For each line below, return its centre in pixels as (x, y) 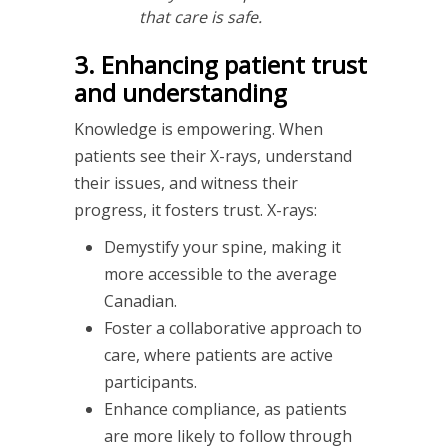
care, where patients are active (218, 354)
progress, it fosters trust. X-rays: (195, 209)
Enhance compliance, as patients (225, 408)
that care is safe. (200, 16)
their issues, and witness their (186, 182)
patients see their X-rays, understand (213, 155)
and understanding (180, 92)
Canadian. (140, 300)
